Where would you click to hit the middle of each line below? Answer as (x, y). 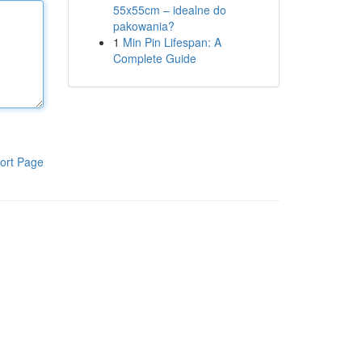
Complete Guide (154, 58)
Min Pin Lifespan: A (172, 42)
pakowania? (143, 26)
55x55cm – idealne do (169, 10)
